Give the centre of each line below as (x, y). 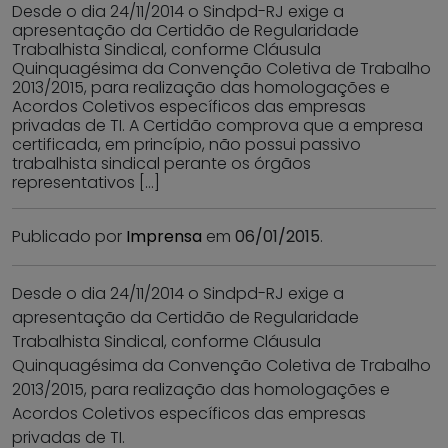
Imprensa (164, 237)
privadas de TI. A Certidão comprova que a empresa (217, 126)
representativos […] (86, 183)
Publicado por (69, 237)
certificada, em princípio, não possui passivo (186, 145)
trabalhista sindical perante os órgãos (161, 164)
